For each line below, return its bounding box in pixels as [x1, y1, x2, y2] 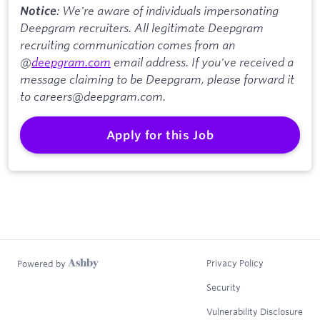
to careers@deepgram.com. [20, 89, 166, 104]
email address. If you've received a [111, 54, 294, 70]
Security [206, 281, 241, 293]
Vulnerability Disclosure [206, 305, 303, 317]
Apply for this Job [106, 128, 214, 143]
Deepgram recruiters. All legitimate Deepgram [20, 20, 264, 36]
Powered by [17, 258, 68, 270]
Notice [20, 4, 56, 19]
